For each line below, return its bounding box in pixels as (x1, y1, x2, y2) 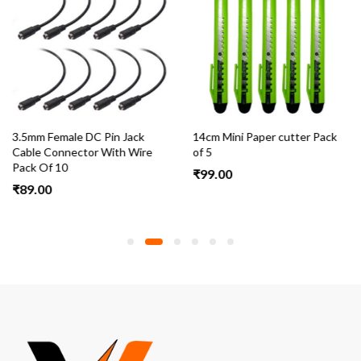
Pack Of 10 (12, 160, 68, 174)
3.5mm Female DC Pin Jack (12, 129, 144, 143)
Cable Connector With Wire (12, 144, 152, 159)
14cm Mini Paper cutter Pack (193, 129, 337, 143)
